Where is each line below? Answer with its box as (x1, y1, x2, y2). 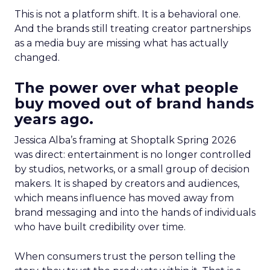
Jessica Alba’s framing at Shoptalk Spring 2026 (14, 134, 236, 146)
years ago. (14, 110, 93, 128)
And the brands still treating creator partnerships (14, 23, 251, 34)
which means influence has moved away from (14, 192, 234, 204)
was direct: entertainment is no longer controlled (14, 149, 251, 160)
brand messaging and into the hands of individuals (14, 207, 256, 218)
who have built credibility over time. (14, 221, 186, 233)
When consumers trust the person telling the (14, 251, 236, 262)
